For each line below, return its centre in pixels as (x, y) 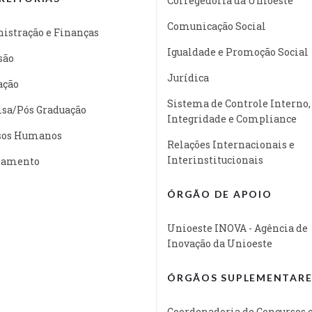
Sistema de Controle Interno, (239, 103)
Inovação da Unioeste (220, 243)
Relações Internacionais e (231, 144)
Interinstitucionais (215, 159)
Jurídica (188, 77)
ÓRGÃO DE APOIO (220, 194)
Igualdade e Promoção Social (238, 52)
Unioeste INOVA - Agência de (237, 228)
